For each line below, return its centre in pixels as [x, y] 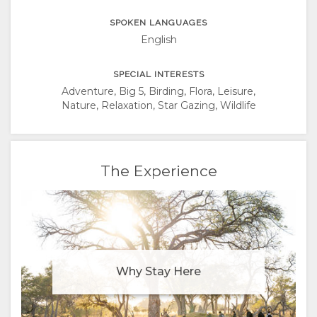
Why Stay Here [158, 271]
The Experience [158, 171]
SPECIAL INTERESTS [158, 74]
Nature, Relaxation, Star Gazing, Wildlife [158, 105]
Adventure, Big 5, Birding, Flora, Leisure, [158, 91]
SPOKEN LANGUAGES [158, 23]
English [158, 40]
